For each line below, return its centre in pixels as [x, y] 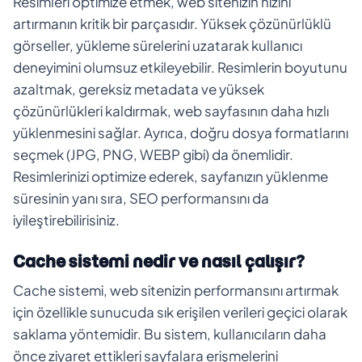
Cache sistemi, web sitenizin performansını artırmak [176, 290]
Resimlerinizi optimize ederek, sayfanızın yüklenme [170, 176]
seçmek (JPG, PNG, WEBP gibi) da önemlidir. [153, 154]
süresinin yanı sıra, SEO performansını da [141, 198]
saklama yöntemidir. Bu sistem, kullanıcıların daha [170, 333]
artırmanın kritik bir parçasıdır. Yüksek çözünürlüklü [172, 23]
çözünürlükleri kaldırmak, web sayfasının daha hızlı [171, 110]
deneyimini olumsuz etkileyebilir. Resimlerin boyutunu [180, 67]
